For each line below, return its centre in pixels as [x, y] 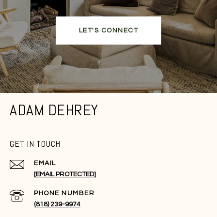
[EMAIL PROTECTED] [65, 174]
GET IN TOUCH [35, 143]
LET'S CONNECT [108, 30]
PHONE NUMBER [64, 193]
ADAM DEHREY [54, 110]
